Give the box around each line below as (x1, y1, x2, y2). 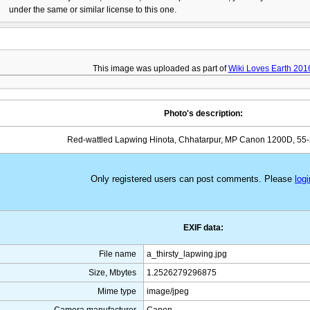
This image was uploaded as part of (92, 64, 228, 74)
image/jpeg (147, 286, 189, 297)
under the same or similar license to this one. (9, 5, 176, 15)
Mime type (98, 286, 136, 297)
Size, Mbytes (89, 268, 136, 278)
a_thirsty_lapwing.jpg (147, 249, 227, 259)
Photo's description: (164, 109, 243, 119)
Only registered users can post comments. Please (91, 174, 295, 185)
